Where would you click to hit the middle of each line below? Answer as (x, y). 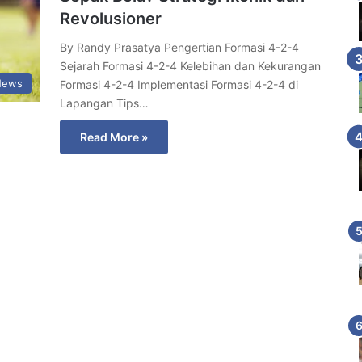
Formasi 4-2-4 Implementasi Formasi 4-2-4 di (179, 84)
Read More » (114, 137)
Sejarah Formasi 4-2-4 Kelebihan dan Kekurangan (190, 66)
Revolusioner (111, 19)
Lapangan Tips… (104, 103)
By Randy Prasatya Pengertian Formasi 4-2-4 (179, 47)
